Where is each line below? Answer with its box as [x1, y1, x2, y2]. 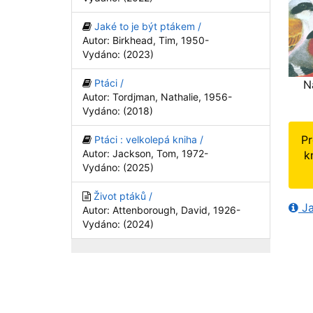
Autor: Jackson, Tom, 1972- [82, 147, 208, 159]
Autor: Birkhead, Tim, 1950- [82, 34, 209, 46]
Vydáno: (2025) [82, 161, 154, 173]
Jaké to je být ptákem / [94, 20, 201, 32]
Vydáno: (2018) [82, 105, 153, 117]
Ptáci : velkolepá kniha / [94, 133, 203, 145]
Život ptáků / [94, 190, 152, 202]
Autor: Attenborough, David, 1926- [82, 204, 240, 216]
